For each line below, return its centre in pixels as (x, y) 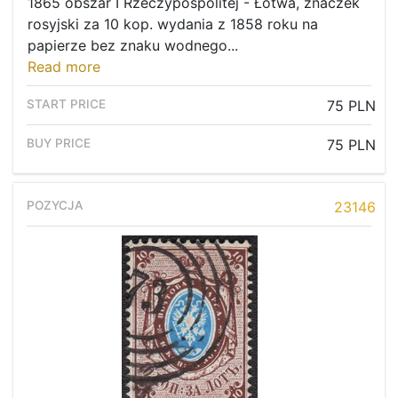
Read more (64, 67)
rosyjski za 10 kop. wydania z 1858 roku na (173, 24)
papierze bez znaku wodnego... (133, 46)
